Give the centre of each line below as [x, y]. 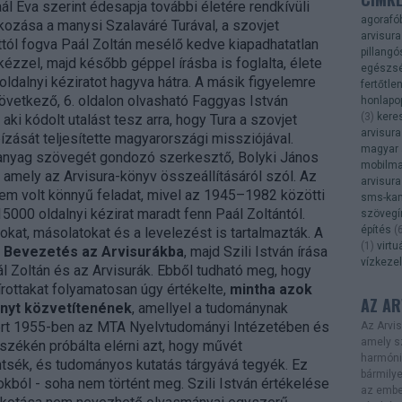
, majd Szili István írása [255, 252]
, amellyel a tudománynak [210, 308]
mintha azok [271, 289]
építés [376, 230]
